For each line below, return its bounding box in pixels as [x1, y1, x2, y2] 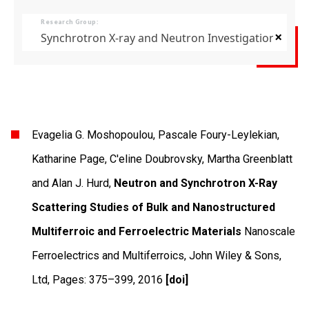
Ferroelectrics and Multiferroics [32, 248, 185, 262]
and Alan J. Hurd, [32, 176, 112, 190]
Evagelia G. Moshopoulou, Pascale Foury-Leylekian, [32, 128, 280, 141]
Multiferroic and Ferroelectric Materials [32, 224, 242, 238]
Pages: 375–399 [52, 272, 134, 286]
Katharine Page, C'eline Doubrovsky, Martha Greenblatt [32, 152, 293, 166]
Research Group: [41, 17, 98, 26]
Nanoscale [244, 224, 296, 238]
